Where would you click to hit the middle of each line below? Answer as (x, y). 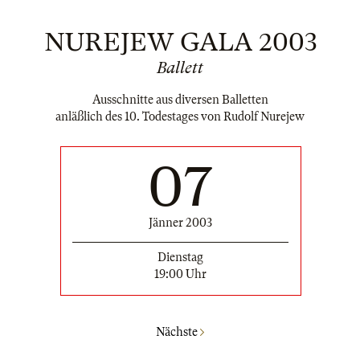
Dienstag (180, 258)
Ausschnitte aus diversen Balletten (180, 100)
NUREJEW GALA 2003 (180, 42)
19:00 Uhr (180, 274)
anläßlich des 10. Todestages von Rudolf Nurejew (180, 117)
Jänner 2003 (180, 223)
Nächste (178, 331)
